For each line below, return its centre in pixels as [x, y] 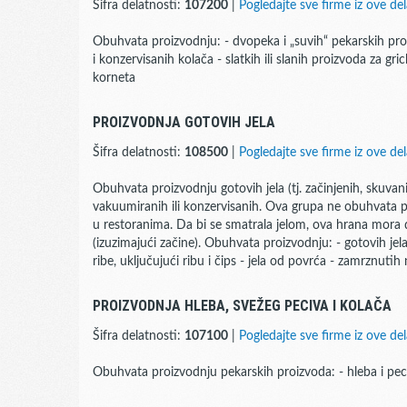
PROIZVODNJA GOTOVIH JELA [184, 122]
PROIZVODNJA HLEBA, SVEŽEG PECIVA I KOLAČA [242, 306]
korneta [114, 78]
